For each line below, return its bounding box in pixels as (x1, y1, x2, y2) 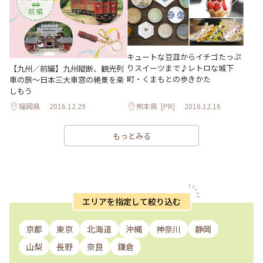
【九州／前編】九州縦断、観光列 (9, 63, 124, 75)
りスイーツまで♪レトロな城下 (127, 62, 234, 73)
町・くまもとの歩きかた (127, 73, 211, 85)
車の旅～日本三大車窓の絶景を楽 (9, 74, 124, 86)
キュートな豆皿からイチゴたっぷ (127, 50, 241, 62)
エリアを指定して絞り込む (82, 195, 181, 207)
